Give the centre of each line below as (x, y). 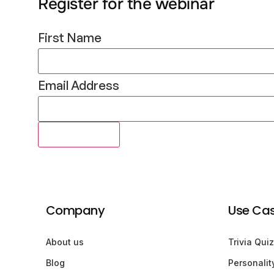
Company (75, 210)
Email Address (79, 86)
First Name (70, 38)
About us (65, 242)
